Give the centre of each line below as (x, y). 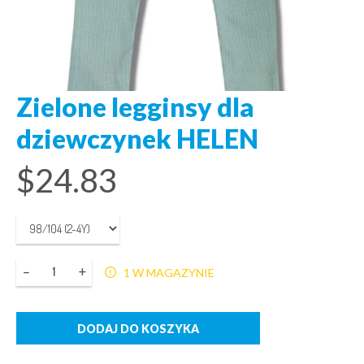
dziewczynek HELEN (137, 139)
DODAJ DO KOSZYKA (138, 328)
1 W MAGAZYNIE (169, 273)
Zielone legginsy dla (135, 107)
